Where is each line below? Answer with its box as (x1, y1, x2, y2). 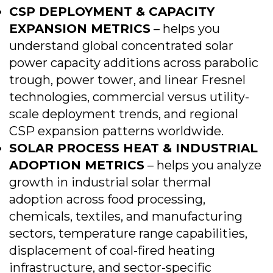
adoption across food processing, (9, 192, 205, 207)
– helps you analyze (144, 158, 261, 172)
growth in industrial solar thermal (9, 175, 211, 190)
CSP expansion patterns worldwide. (9, 124, 224, 138)
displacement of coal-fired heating (9, 243, 215, 258)
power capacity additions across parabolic (9, 55, 258, 70)
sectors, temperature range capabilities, (9, 226, 247, 241)
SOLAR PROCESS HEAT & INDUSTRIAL (9, 141, 258, 155)
